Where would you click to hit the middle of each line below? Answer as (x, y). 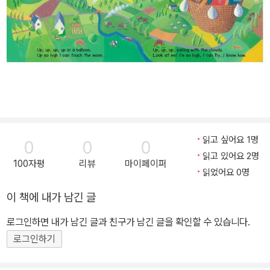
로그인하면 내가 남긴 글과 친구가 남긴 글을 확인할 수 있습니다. (128, 222)
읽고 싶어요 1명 (231, 140)
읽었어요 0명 (226, 173)
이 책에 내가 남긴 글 (51, 198)
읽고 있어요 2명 (231, 156)
